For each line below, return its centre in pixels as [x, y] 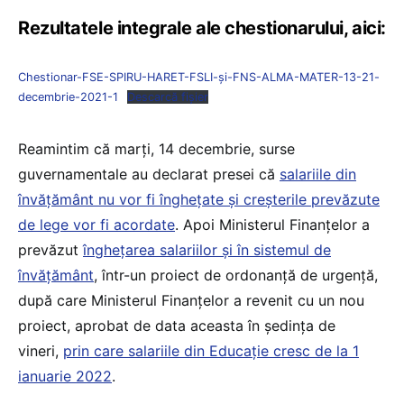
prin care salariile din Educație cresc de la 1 [211, 350]
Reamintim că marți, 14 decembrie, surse [156, 148]
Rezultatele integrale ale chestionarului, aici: [202, 28]
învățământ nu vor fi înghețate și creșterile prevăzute [199, 199]
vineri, [41, 350]
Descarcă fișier [167, 96]
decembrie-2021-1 [68, 96]
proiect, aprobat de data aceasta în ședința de [177, 325]
